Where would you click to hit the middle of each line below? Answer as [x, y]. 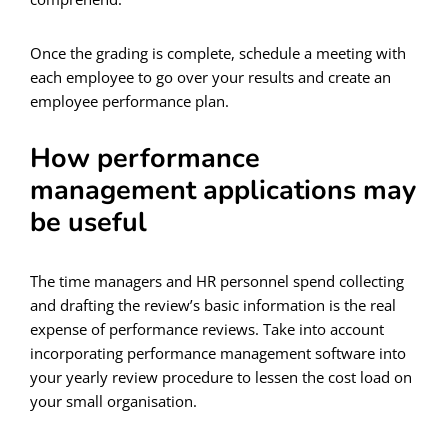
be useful [88, 222]
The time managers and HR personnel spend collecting [217, 280]
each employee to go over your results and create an [210, 76]
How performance [145, 158]
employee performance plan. [129, 100]
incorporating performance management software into [218, 352]
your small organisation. [113, 400]
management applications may [223, 190]
